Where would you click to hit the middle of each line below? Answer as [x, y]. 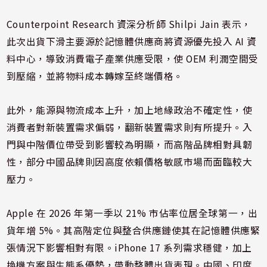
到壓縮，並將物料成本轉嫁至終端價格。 [95, 76]
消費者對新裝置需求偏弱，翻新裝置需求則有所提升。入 [129, 127]
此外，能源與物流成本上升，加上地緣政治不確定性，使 [129, 110]
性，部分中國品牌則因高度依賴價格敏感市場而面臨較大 [129, 162]
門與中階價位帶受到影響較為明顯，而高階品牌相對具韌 [129, 144]
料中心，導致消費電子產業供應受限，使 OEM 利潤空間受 [132, 58]
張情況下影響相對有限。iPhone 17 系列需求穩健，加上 [129, 247]
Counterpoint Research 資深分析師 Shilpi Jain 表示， [129, 24]
